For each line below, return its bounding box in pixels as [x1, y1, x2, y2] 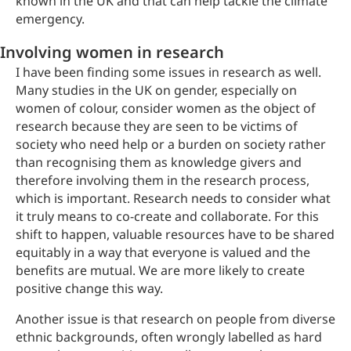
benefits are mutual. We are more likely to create [16, 262, 305, 279]
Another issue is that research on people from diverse [16, 310, 335, 327]
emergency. [16, 10, 85, 27]
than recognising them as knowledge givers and [16, 154, 302, 171]
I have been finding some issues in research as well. [16, 63, 321, 81]
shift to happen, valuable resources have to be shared [16, 226, 335, 243]
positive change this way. [16, 280, 163, 297]
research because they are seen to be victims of [16, 118, 298, 135]
